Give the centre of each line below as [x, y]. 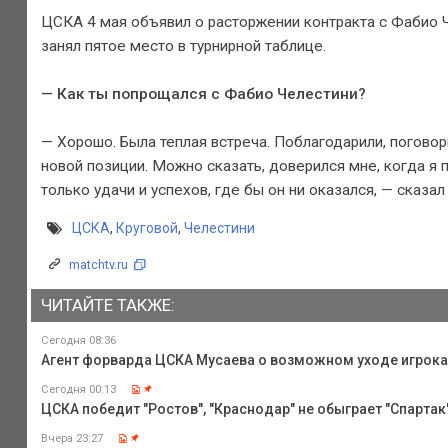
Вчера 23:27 [71, 438]
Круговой [146, 228]
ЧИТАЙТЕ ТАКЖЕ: [107, 305]
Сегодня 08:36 [78, 340]
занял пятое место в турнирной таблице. [183, 45]
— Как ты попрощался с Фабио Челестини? [203, 93]
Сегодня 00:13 [78, 389]
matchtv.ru [98, 265]
